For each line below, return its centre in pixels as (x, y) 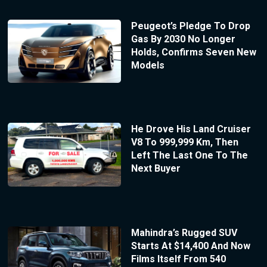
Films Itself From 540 (178, 259)
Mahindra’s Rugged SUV (184, 232)
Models (148, 65)
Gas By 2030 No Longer (183, 39)
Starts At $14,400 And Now (190, 246)
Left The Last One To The (189, 156)
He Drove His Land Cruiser (191, 129)
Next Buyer (156, 169)
